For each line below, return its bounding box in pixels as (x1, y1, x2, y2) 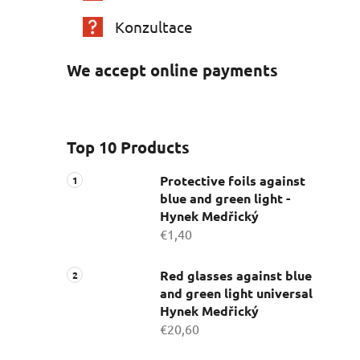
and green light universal (160, 284, 313, 302)
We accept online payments (67, 59, 278, 81)
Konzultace (115, 17, 193, 37)
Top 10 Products (67, 137, 190, 158)
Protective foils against (160, 172, 305, 190)
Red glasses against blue (160, 267, 312, 284)
